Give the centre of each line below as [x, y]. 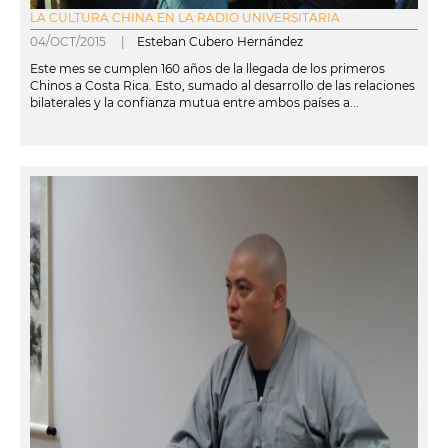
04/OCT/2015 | [83, 41]
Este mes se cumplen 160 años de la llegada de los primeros [207, 68]
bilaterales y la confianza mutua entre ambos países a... [194, 102]
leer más [45, 137]
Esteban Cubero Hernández [220, 41]
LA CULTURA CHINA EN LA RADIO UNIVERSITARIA [185, 17]
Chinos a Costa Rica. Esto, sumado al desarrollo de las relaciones [222, 85]
